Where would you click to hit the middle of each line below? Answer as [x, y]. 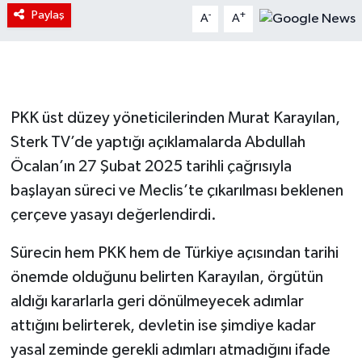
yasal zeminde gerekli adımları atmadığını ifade [170, 350]
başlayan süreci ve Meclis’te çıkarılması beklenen [177, 191]
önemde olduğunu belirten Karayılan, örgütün [166, 278]
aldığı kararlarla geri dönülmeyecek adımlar [157, 302]
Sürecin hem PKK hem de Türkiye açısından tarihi [174, 253]
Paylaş [48, 15]
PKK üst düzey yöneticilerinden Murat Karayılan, [175, 118]
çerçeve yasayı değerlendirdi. [113, 215]
